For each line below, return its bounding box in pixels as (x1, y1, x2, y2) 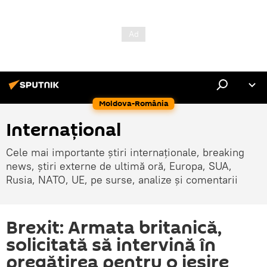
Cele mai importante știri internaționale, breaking (6, 145, 244, 159)
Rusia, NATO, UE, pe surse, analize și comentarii (6, 173, 238, 187)
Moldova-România (98, 98, 169, 109)
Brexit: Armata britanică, (6, 215, 222, 241)
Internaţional (6, 117, 121, 143)
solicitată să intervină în (6, 232, 216, 258)
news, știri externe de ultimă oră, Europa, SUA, (6, 159, 232, 173)
